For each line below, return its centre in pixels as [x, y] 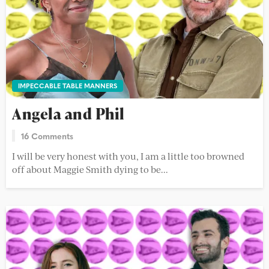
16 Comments [47, 135]
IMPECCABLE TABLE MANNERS [68, 85]
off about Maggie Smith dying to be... [90, 169]
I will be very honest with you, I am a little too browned [128, 156]
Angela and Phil [68, 113]
